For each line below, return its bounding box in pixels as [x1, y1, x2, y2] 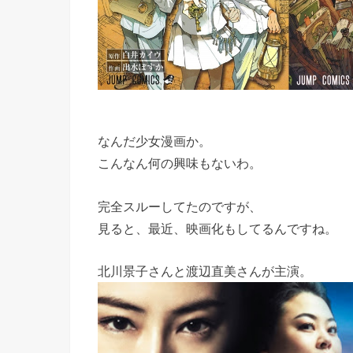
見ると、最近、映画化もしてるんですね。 [98, 221, 337, 236]
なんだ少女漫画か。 [98, 134, 211, 149]
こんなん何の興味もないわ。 [98, 156, 262, 171]
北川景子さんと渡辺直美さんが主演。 [98, 263, 312, 278]
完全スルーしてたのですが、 [98, 199, 262, 214]
